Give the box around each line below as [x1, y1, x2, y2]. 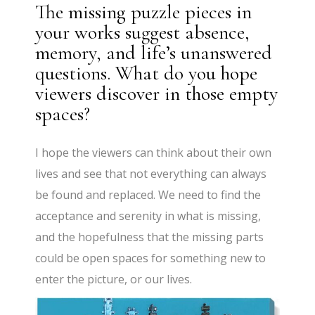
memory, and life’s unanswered [35, 41, 273, 65]
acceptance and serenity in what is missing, [35, 208, 262, 224]
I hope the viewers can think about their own [35, 145, 272, 161]
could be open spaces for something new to [35, 250, 266, 266]
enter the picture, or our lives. [35, 271, 193, 288]
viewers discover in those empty [35, 82, 278, 106]
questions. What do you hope [35, 61, 258, 86]
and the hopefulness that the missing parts [35, 229, 264, 245]
